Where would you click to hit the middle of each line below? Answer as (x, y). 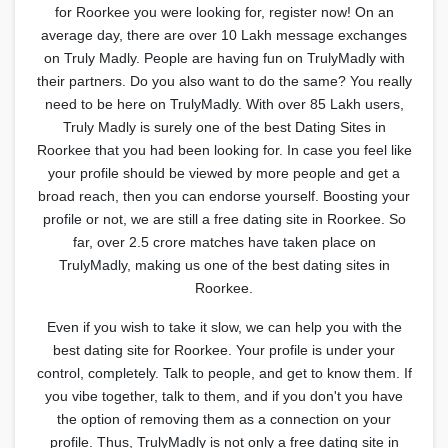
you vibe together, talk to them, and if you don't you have (224, 395)
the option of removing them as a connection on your (224, 418)
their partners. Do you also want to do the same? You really (224, 80)
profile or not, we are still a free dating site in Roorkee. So (224, 218)
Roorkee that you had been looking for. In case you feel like (224, 149)
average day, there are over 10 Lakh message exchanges (224, 34)
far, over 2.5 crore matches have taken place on (224, 241)
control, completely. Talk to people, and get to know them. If (224, 372)
